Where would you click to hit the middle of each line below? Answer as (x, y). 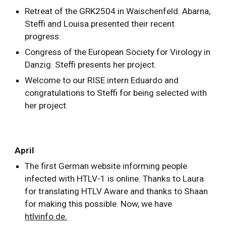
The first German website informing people (106, 166)
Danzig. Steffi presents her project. (91, 65)
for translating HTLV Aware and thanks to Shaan (117, 191)
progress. (44, 36)
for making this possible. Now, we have (99, 204)
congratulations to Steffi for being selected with (116, 93)
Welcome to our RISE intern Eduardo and (102, 80)
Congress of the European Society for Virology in (118, 52)
